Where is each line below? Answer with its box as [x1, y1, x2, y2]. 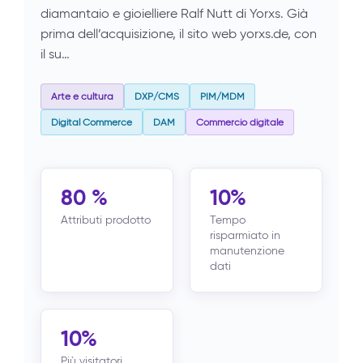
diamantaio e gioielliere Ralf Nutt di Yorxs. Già [41, 6, 308, 21]
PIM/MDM [200, 90, 245, 102]
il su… [41, 46, 70, 62]
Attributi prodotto [61, 213, 151, 227]
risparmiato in [210, 228, 280, 242]
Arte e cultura [51, 90, 113, 102]
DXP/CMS [135, 90, 179, 102]
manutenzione [210, 244, 284, 258]
